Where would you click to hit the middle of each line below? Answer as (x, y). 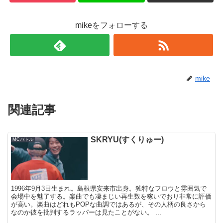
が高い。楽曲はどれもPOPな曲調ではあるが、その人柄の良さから (109, 204)
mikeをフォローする (111, 25)
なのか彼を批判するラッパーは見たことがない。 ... (86, 212)
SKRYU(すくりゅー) (127, 140)
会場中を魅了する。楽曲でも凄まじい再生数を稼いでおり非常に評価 (111, 196)
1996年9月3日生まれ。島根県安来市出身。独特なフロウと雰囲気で (109, 188)
